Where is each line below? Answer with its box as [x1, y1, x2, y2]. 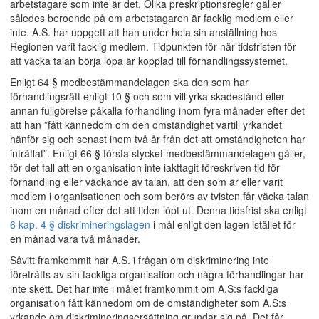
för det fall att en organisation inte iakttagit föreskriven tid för [10, 160, 280, 174]
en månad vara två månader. [10, 231, 140, 246]
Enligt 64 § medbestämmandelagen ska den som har [10, 75, 249, 89]
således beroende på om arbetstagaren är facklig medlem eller [10, 11, 293, 25]
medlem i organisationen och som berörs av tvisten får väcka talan [10, 189, 309, 203]
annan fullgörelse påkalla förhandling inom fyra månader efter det [10, 103, 305, 117]
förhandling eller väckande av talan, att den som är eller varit [10, 174, 283, 189]
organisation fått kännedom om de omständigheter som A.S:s [10, 296, 286, 310]
